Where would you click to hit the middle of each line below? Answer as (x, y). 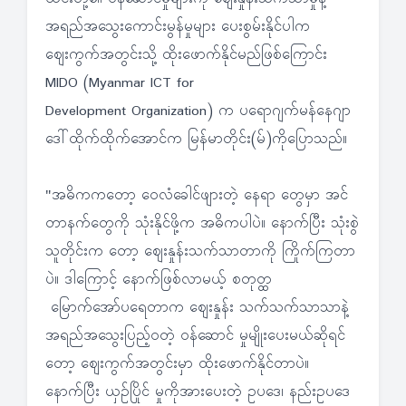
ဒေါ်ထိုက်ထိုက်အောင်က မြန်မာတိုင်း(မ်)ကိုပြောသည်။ (196, 140)
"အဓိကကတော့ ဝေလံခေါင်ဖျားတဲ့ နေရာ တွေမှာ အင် (197, 196)
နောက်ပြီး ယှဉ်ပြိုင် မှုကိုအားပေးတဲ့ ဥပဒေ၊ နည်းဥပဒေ (198, 392)
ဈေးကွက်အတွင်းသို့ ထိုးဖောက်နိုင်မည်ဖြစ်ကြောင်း (186, 55)
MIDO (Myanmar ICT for (120, 83)
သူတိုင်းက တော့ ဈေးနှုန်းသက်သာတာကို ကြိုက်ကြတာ (200, 252)
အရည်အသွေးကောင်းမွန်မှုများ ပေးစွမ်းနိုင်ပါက (178, 27)
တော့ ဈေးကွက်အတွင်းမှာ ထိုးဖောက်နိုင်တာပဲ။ (177, 364)
